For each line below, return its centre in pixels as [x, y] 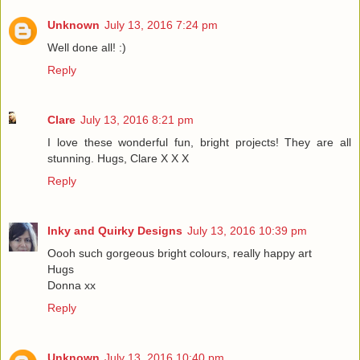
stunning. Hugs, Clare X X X [118, 159]
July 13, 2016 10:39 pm [247, 231]
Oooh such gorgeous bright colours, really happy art [180, 254]
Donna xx [72, 286]
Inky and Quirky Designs [115, 231]
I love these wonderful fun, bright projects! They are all [199, 143]
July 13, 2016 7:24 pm [161, 25]
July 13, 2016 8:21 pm [137, 120]
